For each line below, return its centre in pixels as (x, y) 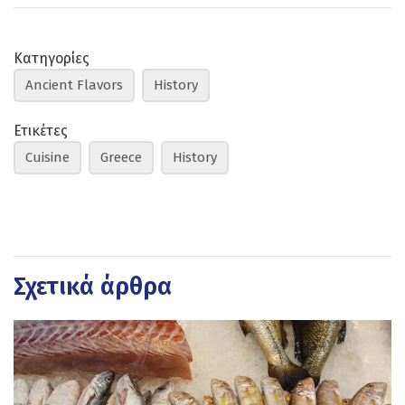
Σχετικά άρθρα (93, 286)
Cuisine (47, 157)
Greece (121, 157)
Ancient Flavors (74, 85)
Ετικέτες (41, 130)
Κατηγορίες (52, 58)
